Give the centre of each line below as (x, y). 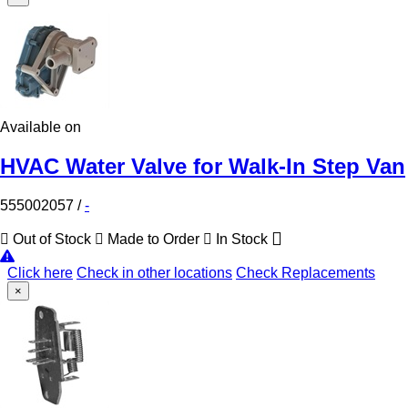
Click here (40, 272)
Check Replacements (306, 272)
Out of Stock (52, 239)
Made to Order (153, 239)
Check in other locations (154, 272)
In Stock (242, 239)
